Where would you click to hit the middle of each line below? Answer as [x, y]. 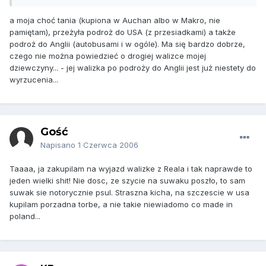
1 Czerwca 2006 [108, 145]
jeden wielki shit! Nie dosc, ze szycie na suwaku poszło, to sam [127, 181]
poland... [25, 216]
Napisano [59, 145]
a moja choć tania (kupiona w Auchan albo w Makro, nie [115, 20]
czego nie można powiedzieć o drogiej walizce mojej [108, 56]
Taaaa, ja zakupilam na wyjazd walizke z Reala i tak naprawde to [131, 169]
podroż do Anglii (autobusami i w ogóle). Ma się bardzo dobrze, [127, 44]
